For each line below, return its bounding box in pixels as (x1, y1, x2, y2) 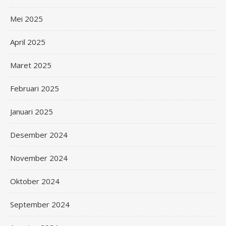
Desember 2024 (10, 130, 68, 140)
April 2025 (10, 37, 45, 47)
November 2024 (10, 153, 68, 163)
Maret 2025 (10, 60, 51, 70)
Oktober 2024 (10, 176, 60, 186)
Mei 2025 (10, 14, 43, 24)
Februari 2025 (10, 83, 59, 93)
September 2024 (10, 199, 70, 209)
